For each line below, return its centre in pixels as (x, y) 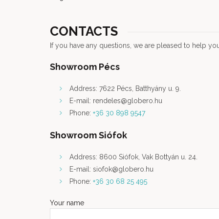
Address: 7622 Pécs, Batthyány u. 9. (125, 88)
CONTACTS (84, 31)
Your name (67, 203)
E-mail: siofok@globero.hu (111, 169)
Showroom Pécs (85, 67)
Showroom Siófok (88, 135)
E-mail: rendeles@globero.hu (116, 101)
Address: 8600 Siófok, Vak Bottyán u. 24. (133, 157)
